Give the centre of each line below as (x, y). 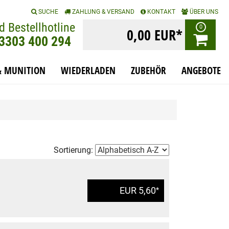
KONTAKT (161, 12)
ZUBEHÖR (148, 71)
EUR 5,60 (138, 190)
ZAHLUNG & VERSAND (102, 12)
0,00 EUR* (155, 35)
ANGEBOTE (201, 71)
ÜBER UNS (203, 12)
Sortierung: (74, 150)
